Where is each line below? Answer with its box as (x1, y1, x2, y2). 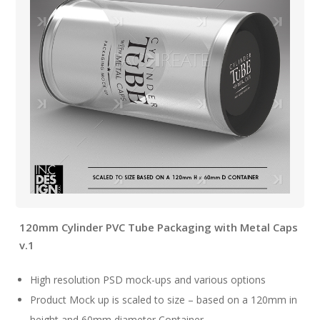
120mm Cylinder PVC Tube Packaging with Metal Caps (19, 219, 299, 234)
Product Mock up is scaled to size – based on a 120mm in (30, 292, 298, 306)
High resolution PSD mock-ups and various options (30, 272, 266, 286)
